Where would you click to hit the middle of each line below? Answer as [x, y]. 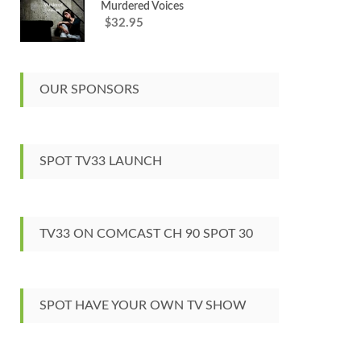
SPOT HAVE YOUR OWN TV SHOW [143, 305]
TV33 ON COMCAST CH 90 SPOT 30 [146, 233]
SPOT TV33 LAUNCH [101, 162]
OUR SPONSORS [89, 90]
